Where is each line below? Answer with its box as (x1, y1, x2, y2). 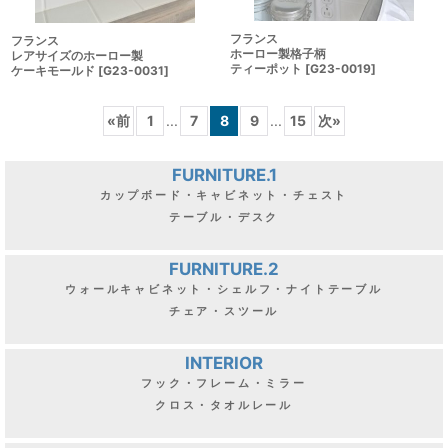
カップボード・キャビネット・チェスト (99, 187, 349, 202)
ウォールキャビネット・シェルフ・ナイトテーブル (65, 281, 383, 296)
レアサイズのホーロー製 (11, 47, 143, 63)
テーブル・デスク (168, 209, 280, 224)
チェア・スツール (168, 303, 280, 318)
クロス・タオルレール (154, 397, 294, 412)
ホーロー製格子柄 (230, 46, 326, 62)
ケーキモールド (11, 62, 95, 78)
